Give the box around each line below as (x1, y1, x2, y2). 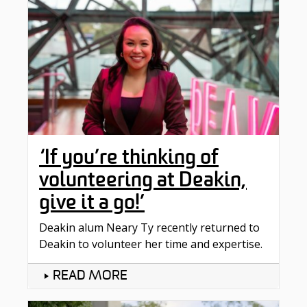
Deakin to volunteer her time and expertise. (39, 236, 262, 252)
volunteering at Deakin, (39, 166, 247, 194)
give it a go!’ (39, 188, 145, 217)
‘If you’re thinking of (39, 143, 219, 171)
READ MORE (53, 269, 127, 284)
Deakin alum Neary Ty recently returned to (39, 220, 260, 236)
